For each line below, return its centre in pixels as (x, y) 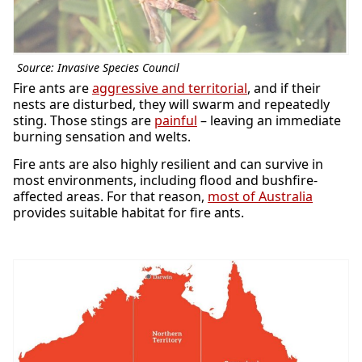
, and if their (284, 88)
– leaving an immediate (269, 121)
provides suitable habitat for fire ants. (128, 213)
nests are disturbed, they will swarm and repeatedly (171, 105)
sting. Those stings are (84, 121)
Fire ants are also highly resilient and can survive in (168, 164)
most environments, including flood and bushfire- (165, 181)
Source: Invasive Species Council (98, 68)
